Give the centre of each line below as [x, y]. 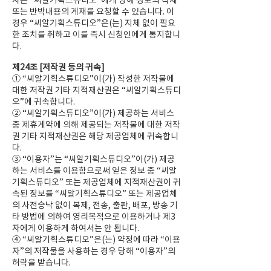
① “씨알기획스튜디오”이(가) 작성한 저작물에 [93, 79]
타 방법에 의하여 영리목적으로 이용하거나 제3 [94, 217]
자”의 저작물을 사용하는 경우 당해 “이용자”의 [94, 251]
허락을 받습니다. [41, 263]
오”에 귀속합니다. [44, 102]
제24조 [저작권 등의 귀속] [58, 67]
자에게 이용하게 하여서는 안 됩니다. [76, 228]
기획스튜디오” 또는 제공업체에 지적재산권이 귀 [96, 182]
